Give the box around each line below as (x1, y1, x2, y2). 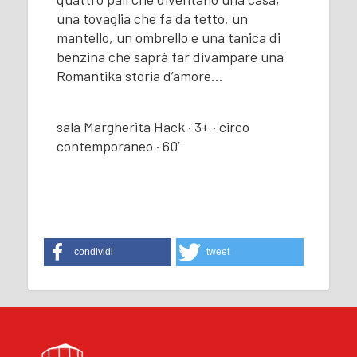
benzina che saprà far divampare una (56, 47, 284, 65)
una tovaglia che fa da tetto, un (56, 9, 248, 27)
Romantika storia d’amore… (56, 66, 223, 84)
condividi (73, 245, 113, 257)
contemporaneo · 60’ (56, 136, 180, 155)
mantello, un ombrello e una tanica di (56, 28, 280, 46)
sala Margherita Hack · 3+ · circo (56, 117, 249, 135)
